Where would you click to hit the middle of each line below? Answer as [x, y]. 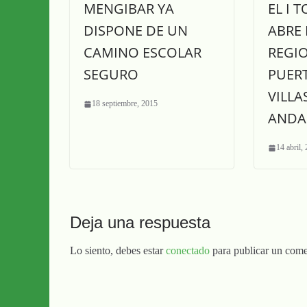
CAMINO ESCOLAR [143, 52]
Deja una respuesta [140, 222]
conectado [188, 250]
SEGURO [111, 74]
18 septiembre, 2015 [125, 103]
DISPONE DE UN [136, 30]
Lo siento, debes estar [118, 250]
